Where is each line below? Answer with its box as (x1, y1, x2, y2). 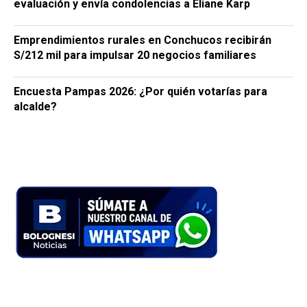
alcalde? (14, 99, 57, 113)
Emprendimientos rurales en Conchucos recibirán (14, 33, 271, 47)
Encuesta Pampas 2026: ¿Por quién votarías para (14, 84, 267, 98)
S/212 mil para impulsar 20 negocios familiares (14, 48, 256, 62)
